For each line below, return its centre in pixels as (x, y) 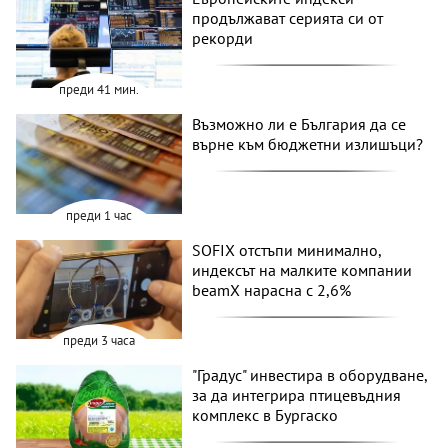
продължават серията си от (288, 18)
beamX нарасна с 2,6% (272, 289)
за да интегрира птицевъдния (297, 395)
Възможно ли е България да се (299, 124)
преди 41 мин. (99, 90)
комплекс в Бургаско (265, 415)
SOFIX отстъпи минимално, (287, 249)
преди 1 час (99, 215)
